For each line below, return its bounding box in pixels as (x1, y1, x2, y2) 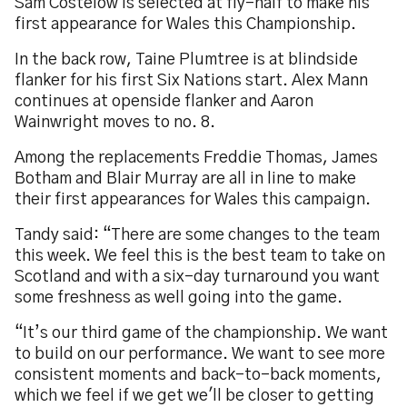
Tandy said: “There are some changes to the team (15, 227, 380, 243)
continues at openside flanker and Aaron (15, 94, 313, 110)
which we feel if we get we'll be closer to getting (15, 388, 374, 404)
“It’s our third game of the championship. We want (15, 325, 388, 342)
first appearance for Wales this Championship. (15, 16, 356, 33)
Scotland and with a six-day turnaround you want (15, 269, 380, 285)
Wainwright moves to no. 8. (15, 114, 215, 131)
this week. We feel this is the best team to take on (15, 248, 385, 264)
